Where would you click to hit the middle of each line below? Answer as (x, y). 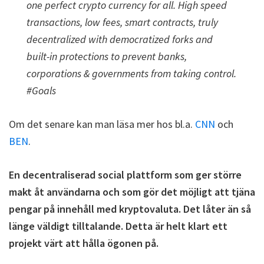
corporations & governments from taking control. (131, 73)
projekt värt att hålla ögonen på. (84, 243)
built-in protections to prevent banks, (107, 56)
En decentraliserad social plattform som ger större (125, 175)
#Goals (41, 90)
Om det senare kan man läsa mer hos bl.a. (102, 124)
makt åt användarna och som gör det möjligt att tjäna (132, 192)
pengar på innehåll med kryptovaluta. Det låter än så (130, 209)
